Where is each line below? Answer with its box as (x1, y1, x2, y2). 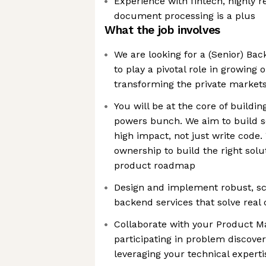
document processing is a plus (114, 10, 255, 21)
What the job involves (104, 23, 220, 37)
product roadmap (114, 160, 195, 171)
